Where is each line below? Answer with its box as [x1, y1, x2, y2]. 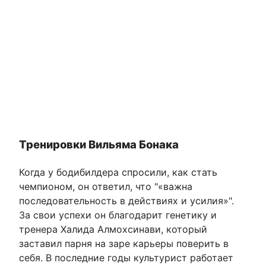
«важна [158, 180, 192, 192]
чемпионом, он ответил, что [19, 180, 154, 192]
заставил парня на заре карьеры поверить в [19, 237, 229, 249]
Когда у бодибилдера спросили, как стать [19, 166, 217, 178]
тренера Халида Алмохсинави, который [19, 223, 207, 235]
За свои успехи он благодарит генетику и [19, 208, 217, 221]
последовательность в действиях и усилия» [19, 194, 229, 207]
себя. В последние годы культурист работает [19, 251, 233, 264]
